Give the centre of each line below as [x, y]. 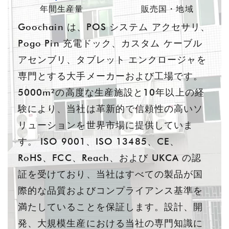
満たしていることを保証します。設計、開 [111, 207]
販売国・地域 [167, 9]
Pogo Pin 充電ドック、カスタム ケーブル [110, 43]
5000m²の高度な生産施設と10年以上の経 [111, 93]
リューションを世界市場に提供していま [106, 125]
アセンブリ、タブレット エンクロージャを [112, 60]
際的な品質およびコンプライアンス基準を [111, 191]
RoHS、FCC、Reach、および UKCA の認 [110, 158]
